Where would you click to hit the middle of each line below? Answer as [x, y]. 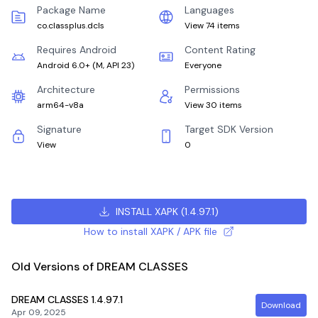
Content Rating [220, 50]
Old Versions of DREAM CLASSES [100, 267]
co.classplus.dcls [71, 26]
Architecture [66, 89]
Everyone [203, 65]
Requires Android [77, 50]
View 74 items [212, 26]
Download [281, 305]
